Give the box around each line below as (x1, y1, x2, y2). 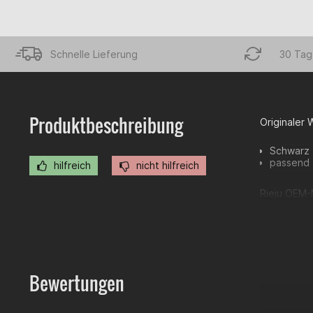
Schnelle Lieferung (50, 48, 138, 60)
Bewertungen (29, 270, 124, 297)
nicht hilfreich (133, 159, 199, 171)
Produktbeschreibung (29, 112, 183, 139)
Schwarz (270, 145, 310, 156)
